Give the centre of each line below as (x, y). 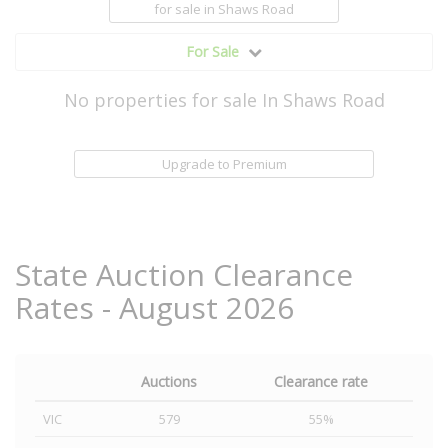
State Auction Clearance (184, 274)
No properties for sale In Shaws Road (224, 100)
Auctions (169, 381)
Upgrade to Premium (224, 164)
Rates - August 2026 (154, 307)
